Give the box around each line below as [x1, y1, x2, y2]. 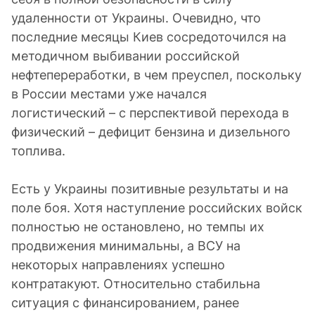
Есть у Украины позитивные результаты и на [11, 181, 288, 196]
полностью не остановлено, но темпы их [11, 219, 264, 234]
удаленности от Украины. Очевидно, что [11, 11, 261, 25]
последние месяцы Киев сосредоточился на [11, 30, 286, 44]
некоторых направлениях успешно [11, 257, 225, 272]
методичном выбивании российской [11, 49, 240, 63]
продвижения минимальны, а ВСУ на [11, 238, 240, 253]
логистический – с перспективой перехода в [11, 105, 289, 120]
